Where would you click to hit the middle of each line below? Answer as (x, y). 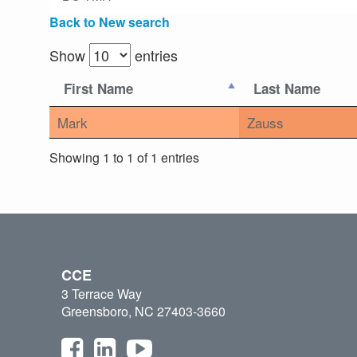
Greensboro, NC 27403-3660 (143, 312)
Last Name (287, 89)
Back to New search (110, 22)
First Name (98, 89)
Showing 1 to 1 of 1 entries (124, 157)
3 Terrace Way (102, 294)
